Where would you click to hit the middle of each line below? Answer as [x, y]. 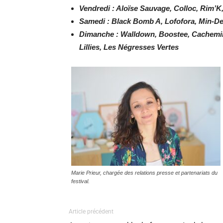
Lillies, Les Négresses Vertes [129, 47]
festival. [80, 181]
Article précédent [91, 212]
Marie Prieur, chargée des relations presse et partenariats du [144, 173]
